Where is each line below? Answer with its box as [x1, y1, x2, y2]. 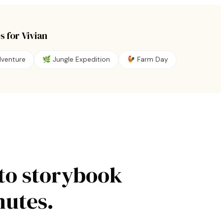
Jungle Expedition [53, 55, 110, 64]
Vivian [22, 29, 47, 42]
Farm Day [137, 55, 168, 64]
